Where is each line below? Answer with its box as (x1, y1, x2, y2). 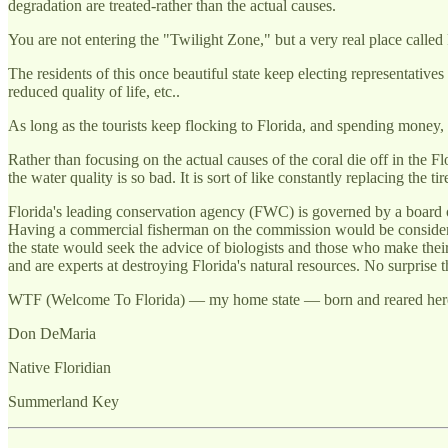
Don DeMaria (8, 324, 96, 342)
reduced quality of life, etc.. (8, 82, 180, 100)
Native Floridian (8, 358, 111, 376)
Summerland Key (8, 392, 119, 410)
